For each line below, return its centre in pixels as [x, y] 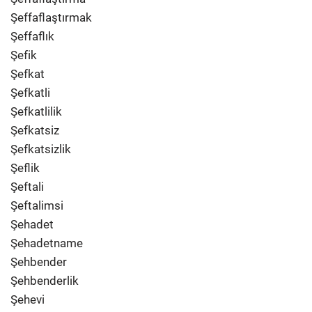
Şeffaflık [32, 36]
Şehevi [28, 299]
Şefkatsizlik [41, 149]
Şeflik [25, 168]
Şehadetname [47, 243]
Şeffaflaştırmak [51, 17]
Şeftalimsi [37, 205]
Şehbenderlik [45, 281]
